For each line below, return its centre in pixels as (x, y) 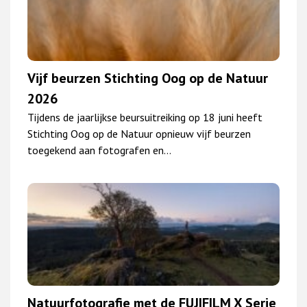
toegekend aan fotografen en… (99, 150)
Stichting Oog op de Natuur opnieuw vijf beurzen (139, 133)
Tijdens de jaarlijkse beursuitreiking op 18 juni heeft (145, 117)
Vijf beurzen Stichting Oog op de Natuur (148, 78)
